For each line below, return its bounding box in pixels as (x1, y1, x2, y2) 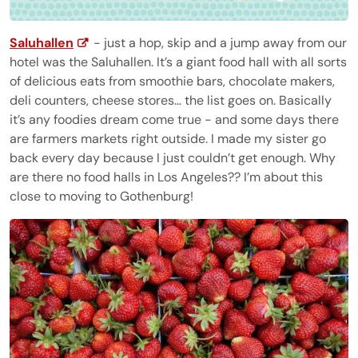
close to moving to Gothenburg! (10, 187, 193, 205)
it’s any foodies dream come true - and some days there (10, 110, 339, 128)
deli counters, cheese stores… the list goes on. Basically (10, 91, 332, 109)
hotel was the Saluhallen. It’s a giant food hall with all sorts (10, 53, 347, 70)
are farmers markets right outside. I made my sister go (10, 129, 326, 147)
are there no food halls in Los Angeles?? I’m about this (10, 168, 323, 185)
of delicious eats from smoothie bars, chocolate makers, (10, 72, 335, 89)
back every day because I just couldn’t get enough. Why (10, 149, 336, 166)
